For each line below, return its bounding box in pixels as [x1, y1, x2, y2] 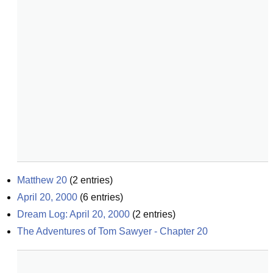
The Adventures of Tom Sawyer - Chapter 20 [17, 226, 208, 236]
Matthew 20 [17, 175, 67, 185]
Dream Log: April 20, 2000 [17, 209, 130, 219]
